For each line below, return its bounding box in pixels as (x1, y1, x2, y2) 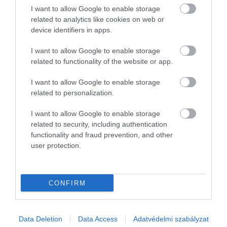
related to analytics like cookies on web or (31, 15, 164, 23)
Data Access (78, 215, 118, 223)
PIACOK (8, 156, 35, 164)
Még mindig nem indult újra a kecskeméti (8, 170, 180, 182)
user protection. (31, 141, 81, 149)
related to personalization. (31, 89, 114, 97)
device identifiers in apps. (31, 26, 112, 34)
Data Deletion (18, 215, 62, 223)
